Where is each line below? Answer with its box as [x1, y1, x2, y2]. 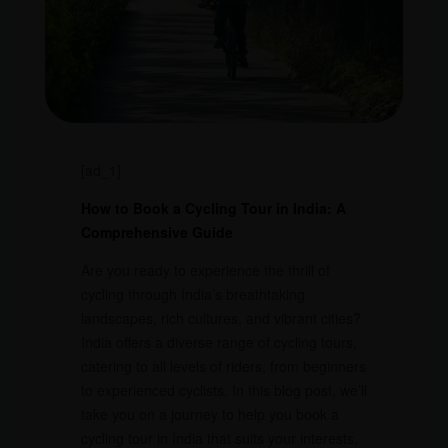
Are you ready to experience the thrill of [80, 259, 330, 280]
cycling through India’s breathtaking [80, 283, 305, 304]
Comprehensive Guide [80, 221, 233, 242]
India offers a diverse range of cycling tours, [80, 331, 357, 352]
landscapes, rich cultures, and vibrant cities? [80, 307, 361, 328]
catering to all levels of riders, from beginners [80, 355, 366, 376]
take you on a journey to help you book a [80, 403, 339, 424]
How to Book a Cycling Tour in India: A [80, 197, 346, 218]
